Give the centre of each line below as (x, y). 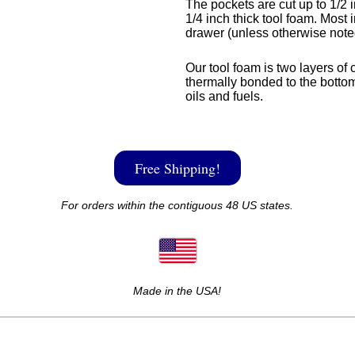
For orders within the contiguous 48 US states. (177, 206)
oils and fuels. (224, 97)
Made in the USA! (177, 291)
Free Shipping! (177, 168)
